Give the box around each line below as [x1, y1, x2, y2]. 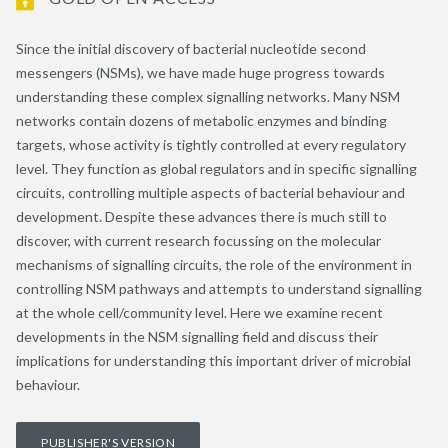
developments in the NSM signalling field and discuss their [16, 327, 378, 345]
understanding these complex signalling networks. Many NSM [16, 87, 400, 105]
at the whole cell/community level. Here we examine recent [16, 303, 383, 321]
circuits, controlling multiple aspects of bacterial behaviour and [16, 183, 405, 201]
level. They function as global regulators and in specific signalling [16, 159, 417, 177]
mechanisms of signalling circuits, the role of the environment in [16, 255, 412, 273]
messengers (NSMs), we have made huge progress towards [16, 63, 385, 81]
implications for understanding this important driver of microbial [16, 351, 411, 369]
